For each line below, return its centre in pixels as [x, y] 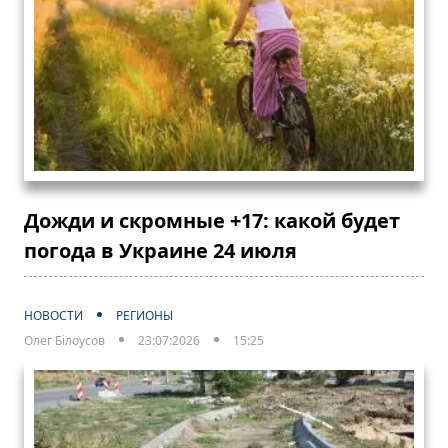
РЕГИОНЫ [144, 315]
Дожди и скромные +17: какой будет [212, 220]
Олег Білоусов [64, 340]
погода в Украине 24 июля [160, 250]
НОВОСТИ [53, 315]
